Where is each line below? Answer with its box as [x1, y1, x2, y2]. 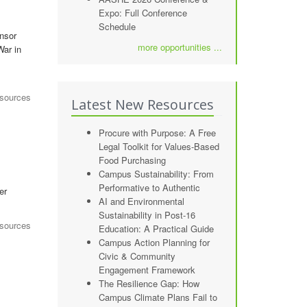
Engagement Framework [98, 263, 195, 276]
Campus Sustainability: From [98, 167, 214, 180]
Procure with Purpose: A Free [98, 126, 216, 139]
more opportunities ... [138, 40, 222, 53]
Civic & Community [98, 249, 175, 262]
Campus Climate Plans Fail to [98, 291, 217, 304]
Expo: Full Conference [98, 6, 187, 19]
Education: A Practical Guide [98, 222, 214, 235]
